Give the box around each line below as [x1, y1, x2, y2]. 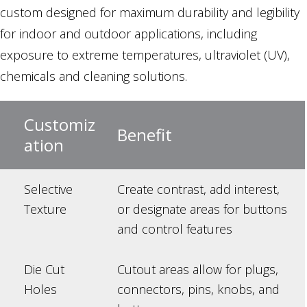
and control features [117, 221, 232, 238]
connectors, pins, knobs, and [117, 281, 280, 298]
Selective [24, 181, 73, 198]
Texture [24, 201, 66, 218]
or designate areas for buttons [117, 201, 287, 218]
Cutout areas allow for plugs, [117, 261, 278, 278]
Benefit [117, 123, 172, 147]
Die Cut [24, 261, 64, 278]
